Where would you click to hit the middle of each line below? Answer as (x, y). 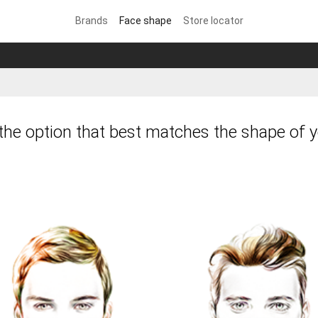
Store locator (213, 21)
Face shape (145, 21)
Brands (91, 21)
